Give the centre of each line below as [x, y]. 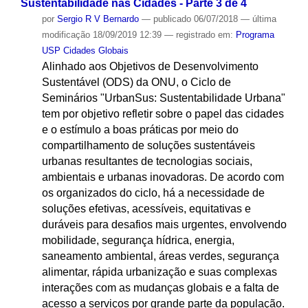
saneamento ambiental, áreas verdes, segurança [160, 256]
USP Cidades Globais [85, 51]
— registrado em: [200, 35]
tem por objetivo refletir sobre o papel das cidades [163, 114]
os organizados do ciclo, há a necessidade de [153, 193]
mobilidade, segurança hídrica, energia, [138, 241]
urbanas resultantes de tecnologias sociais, [147, 162]
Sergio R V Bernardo [98, 19]
